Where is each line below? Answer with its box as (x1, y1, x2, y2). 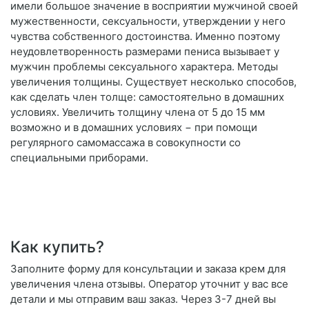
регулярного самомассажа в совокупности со (10, 136, 241, 150)
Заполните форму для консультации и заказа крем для (10, 262, 286, 276)
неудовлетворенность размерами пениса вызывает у (10, 45, 279, 59)
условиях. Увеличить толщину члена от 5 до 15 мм (10, 106, 265, 119)
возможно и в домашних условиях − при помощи (10, 121, 257, 134)
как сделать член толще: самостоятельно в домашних (10, 90, 284, 104)
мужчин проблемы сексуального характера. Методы (10, 60, 278, 74)
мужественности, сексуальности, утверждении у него (10, 14, 286, 28)
